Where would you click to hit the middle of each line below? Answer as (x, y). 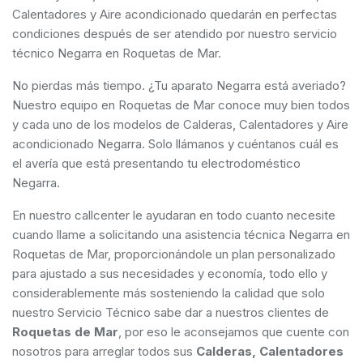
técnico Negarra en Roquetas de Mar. (117, 53)
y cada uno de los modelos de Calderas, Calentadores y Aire (180, 125)
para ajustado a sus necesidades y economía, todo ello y (170, 274)
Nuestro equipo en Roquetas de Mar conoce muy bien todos (181, 105)
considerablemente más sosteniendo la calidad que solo (169, 293)
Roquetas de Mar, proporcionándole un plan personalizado (174, 254)
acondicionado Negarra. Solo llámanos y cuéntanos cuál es (175, 144)
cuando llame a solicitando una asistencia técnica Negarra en (181, 235)
